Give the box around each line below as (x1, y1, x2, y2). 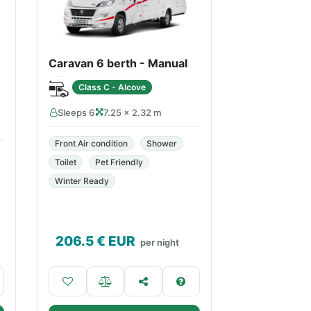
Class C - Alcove (78, 81, 146, 92)
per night (140, 237, 179, 248)
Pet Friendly (95, 157, 143, 167)
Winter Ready (55, 176, 109, 186)
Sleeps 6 (58, 107, 94, 118)
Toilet (55, 157, 76, 167)
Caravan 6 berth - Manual (49, 56, 187, 70)
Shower (146, 138, 177, 149)
